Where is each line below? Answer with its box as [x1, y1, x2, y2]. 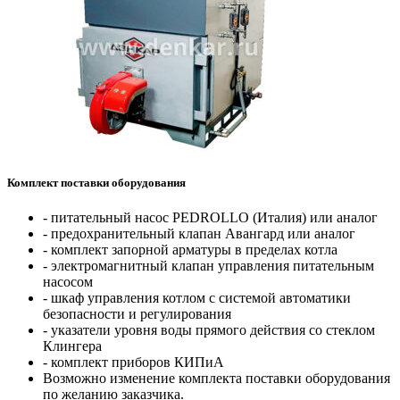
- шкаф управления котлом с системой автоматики [43, 290, 351, 306]
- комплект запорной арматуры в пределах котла [43, 242, 337, 258]
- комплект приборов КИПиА [43, 354, 224, 371]
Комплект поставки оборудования [7, 175, 186, 189]
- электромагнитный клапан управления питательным [43, 258, 374, 274]
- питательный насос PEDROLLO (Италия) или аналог [43, 210, 378, 226]
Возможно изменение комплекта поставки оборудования [43, 371, 390, 387]
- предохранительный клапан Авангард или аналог [43, 226, 355, 242]
